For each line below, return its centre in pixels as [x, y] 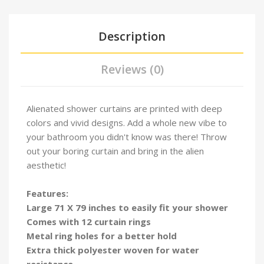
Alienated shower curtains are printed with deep [124, 108]
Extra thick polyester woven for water [113, 250]
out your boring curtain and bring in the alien [115, 151]
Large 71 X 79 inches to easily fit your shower [127, 207]
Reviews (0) [132, 69]
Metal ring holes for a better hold [102, 235]
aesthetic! [46, 165]
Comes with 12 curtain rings [90, 221]
